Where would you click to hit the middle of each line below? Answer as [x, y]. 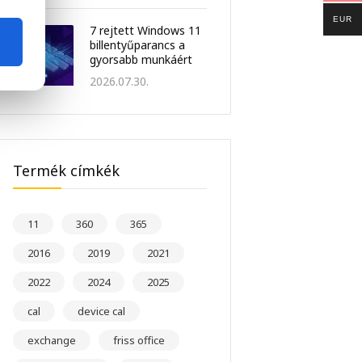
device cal [101, 311]
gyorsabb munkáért [141, 60]
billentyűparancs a [137, 45]
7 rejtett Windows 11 [145, 31]
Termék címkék [66, 171]
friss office [139, 341]
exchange [52, 341]
